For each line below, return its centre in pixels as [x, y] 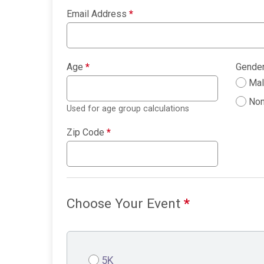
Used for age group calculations [128, 109]
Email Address [98, 14]
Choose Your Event [125, 204]
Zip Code [87, 133]
